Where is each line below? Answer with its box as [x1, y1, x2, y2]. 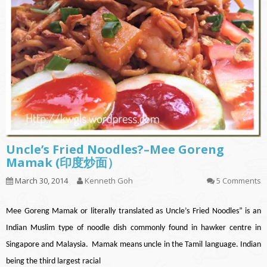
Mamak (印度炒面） [6, 154, 119, 170]
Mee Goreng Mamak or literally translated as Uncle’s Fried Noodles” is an [6, 207, 261, 216]
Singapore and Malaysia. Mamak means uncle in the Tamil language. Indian [6, 240, 261, 249]
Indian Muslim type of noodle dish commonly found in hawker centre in [6, 223, 261, 232]
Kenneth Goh [85, 175, 133, 186]
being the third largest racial [6, 257, 101, 266]
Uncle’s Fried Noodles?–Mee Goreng [6, 141, 224, 157]
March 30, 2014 [13, 175, 68, 186]
